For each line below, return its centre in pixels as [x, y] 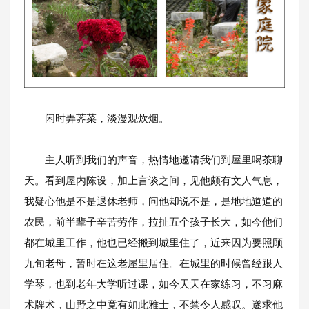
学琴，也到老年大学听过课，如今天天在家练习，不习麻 [153, 284]
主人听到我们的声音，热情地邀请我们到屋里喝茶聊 [153, 160]
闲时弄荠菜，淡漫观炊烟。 [97, 119]
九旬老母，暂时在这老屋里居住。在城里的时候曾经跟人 [153, 263]
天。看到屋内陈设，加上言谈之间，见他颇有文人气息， [153, 181]
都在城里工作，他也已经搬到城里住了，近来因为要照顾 [153, 243]
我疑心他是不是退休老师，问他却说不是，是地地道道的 [153, 201]
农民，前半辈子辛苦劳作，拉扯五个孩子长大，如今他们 [153, 222]
